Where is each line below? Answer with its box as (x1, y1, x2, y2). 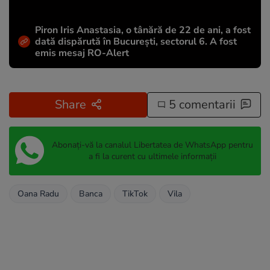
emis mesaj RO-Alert (35, 46, 129, 60)
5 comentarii (165, 96, 236, 113)
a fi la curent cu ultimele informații (88, 151, 216, 163)
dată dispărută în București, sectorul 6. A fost (35, 34, 237, 48)
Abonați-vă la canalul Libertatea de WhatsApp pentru (51, 139, 253, 151)
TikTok (122, 187, 148, 199)
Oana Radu (17, 187, 59, 199)
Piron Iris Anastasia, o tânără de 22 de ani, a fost (35, 23, 251, 37)
